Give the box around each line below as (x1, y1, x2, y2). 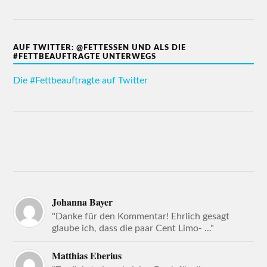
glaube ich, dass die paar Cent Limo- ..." (52, 223, 215, 234)
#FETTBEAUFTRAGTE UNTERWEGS (13, 53, 157, 61)
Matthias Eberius (52, 249, 122, 263)
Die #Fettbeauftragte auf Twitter (13, 76, 148, 86)
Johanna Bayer (52, 195, 113, 209)
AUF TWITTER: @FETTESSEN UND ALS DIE (13, 44, 187, 52)
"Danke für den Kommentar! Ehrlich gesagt (52, 212, 230, 222)
